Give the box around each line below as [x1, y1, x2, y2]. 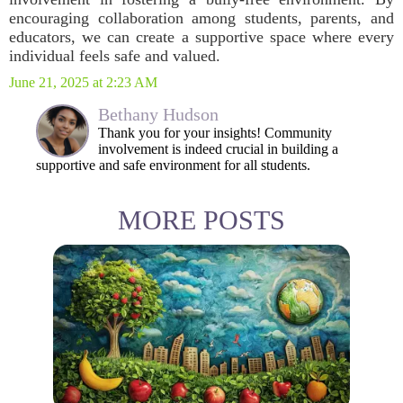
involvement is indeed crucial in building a [98, 141, 338, 157]
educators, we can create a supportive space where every [9, 28, 394, 46]
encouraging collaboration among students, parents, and [9, 9, 394, 27]
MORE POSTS [118, 205, 285, 235]
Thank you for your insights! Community [98, 125, 332, 140]
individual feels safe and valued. [9, 47, 220, 65]
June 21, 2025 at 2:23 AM [9, 75, 157, 90]
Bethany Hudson [98, 104, 219, 124]
